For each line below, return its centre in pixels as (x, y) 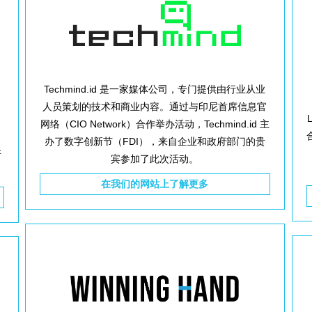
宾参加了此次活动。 (155, 159)
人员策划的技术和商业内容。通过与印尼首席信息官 (155, 107)
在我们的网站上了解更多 (155, 184)
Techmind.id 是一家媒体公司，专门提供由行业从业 (155, 89)
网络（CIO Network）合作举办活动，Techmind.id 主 (155, 124)
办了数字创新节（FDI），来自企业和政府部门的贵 (155, 141)
